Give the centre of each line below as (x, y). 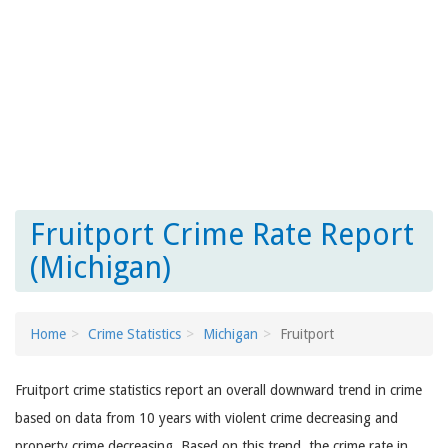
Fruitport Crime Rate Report (222, 234)
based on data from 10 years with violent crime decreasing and (206, 418)
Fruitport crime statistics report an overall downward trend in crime (218, 390)
